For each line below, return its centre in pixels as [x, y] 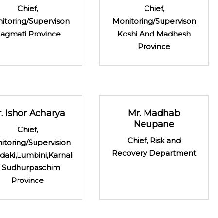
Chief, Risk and [154, 140]
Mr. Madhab [154, 113]
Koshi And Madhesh [154, 34]
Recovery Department [154, 153]
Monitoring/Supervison [154, 21]
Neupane [154, 124]
